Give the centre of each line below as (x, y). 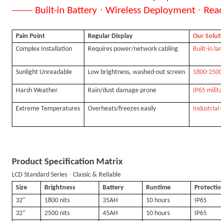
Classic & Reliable (97, 175)
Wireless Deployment (152, 11)
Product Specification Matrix (67, 162)
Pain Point (31, 36)
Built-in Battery (67, 11)
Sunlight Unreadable (44, 72)
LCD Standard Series (40, 175)
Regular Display (110, 36)
